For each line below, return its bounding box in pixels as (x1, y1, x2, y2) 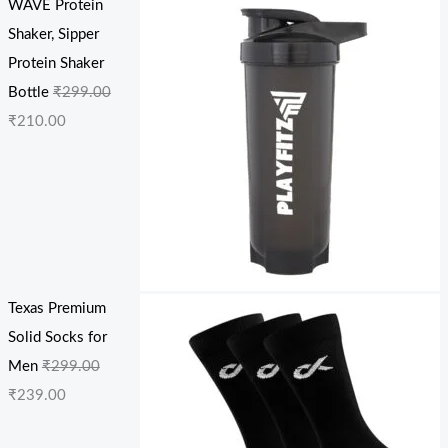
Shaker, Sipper (7, 26, 99, 42)
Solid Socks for (7, 330, 107, 346)
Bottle (7, 84, 49, 100)
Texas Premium (7, 301, 106, 317)
